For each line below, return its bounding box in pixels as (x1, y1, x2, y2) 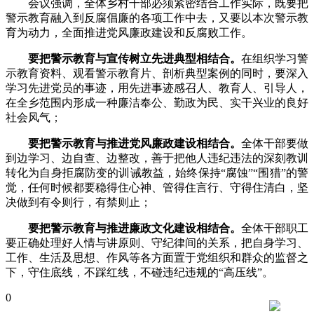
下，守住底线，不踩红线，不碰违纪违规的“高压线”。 (6, 266, 273, 278)
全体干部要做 (241, 137, 308, 149)
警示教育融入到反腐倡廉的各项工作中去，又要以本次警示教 (6, 12, 308, 24)
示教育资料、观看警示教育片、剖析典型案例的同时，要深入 (6, 67, 308, 79)
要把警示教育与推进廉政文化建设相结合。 (28, 222, 241, 234)
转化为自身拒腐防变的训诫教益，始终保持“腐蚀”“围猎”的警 (6, 167, 308, 179)
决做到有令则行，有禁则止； (6, 196, 151, 208)
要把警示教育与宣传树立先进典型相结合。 (28, 53, 241, 64)
